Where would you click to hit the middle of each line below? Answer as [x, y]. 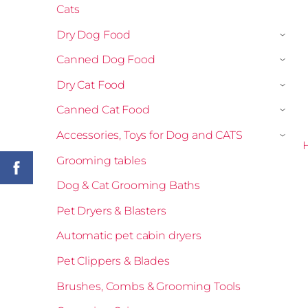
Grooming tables [101, 160]
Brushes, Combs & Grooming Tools [149, 286]
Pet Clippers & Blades [113, 261]
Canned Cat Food [103, 110]
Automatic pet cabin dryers [129, 236]
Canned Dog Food [106, 60]
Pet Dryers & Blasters [111, 210]
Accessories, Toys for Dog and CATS [150, 135]
